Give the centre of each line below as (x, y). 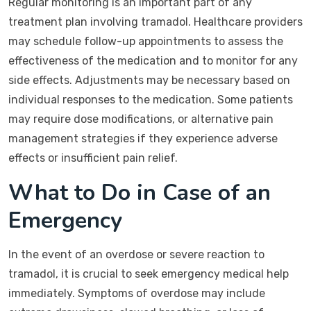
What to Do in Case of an (140, 193)
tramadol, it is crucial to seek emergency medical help (149, 274)
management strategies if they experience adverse (143, 138)
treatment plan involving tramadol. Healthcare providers (155, 22)
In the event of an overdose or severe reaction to (136, 254)
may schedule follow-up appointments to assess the (146, 41)
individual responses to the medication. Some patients (151, 100)
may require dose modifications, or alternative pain (141, 119)
